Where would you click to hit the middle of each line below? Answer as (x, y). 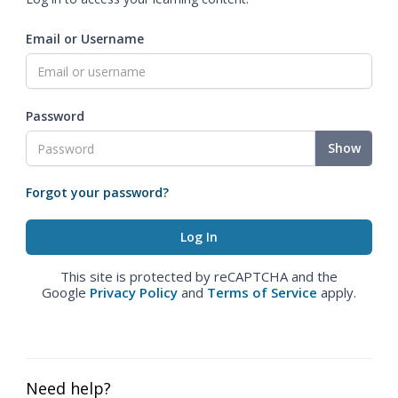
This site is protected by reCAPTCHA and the (199, 276)
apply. (337, 292)
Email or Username (85, 39)
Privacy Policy (134, 292)
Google (66, 292)
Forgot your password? (97, 192)
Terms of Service (262, 292)
